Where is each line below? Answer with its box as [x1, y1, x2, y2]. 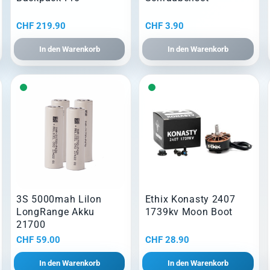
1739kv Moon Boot [145, 206, 233, 218]
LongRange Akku [16, 206, 95, 218]
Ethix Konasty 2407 [145, 193, 236, 206]
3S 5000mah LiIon [16, 193, 102, 206]
